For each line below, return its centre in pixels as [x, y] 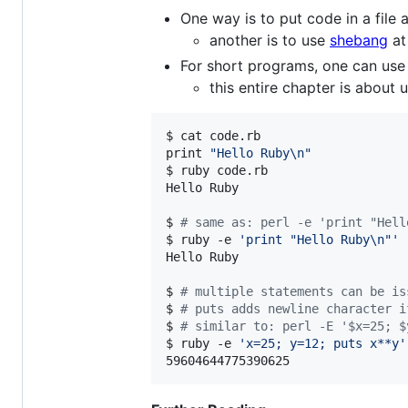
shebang [359, 41]
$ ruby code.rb [217, 171]
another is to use [270, 41]
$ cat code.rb [213, 136]
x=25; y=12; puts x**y [322, 344]
